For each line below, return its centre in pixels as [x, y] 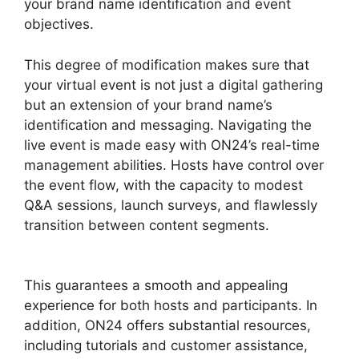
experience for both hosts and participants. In [171, 306]
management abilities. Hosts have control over [174, 165]
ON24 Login [63, 245]
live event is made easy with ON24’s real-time [172, 145]
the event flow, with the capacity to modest [163, 185]
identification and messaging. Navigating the [168, 125]
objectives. [59, 24]
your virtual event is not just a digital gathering [173, 85]
